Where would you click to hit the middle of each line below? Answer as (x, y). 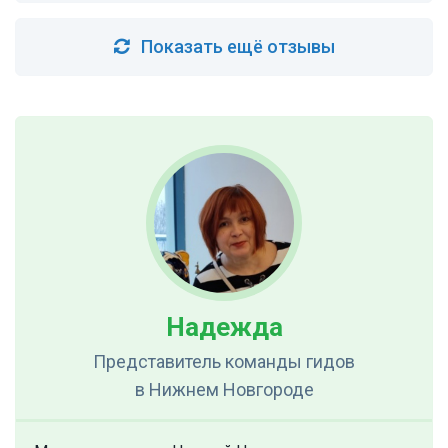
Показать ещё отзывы (237, 47)
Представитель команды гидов (224, 362)
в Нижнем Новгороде (224, 390)
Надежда (224, 327)
